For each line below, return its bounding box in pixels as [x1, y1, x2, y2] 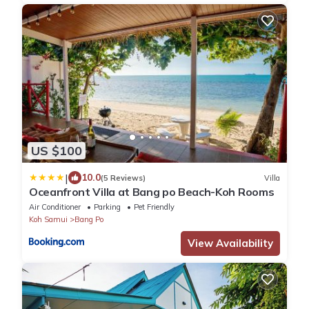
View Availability [188, 237, 273, 250]
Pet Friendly [134, 202, 175, 212]
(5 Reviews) [101, 172, 146, 183]
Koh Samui [29, 215, 68, 225]
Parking [94, 202, 121, 212]
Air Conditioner [29, 202, 81, 212]
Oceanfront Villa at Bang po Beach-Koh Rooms [29, 185, 275, 199]
